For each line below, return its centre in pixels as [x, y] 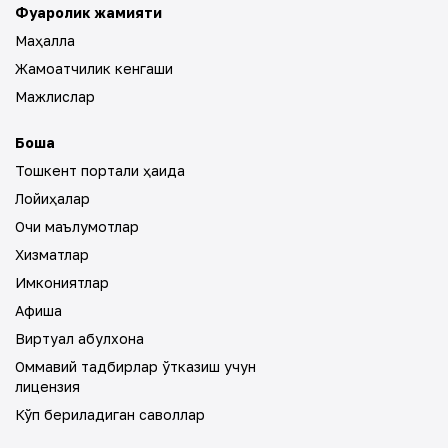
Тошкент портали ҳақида [100, 170]
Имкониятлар [62, 282]
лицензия [47, 386]
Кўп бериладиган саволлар [110, 414]
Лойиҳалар [52, 198]
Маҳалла [45, 40]
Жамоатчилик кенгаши [94, 68]
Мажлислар [55, 96]
